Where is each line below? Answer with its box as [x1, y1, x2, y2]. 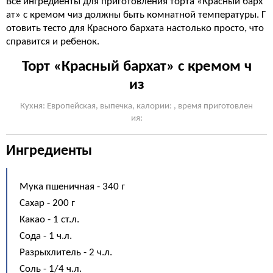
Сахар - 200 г [19, 198, 75, 208]
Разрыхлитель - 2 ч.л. [19, 247, 112, 258]
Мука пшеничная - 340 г [19, 182, 125, 192]
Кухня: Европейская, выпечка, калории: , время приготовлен [20, 102, 253, 111]
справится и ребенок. [6, 37, 99, 47]
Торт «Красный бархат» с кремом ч [21, 59, 252, 74]
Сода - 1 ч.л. [19, 231, 72, 241]
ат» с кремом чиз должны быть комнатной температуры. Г [6, 10, 266, 20]
